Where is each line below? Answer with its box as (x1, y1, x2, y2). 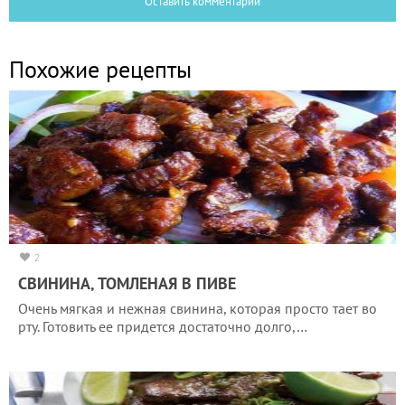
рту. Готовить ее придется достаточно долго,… (18, 316, 307, 335)
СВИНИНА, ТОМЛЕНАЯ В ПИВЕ (18, 272, 236, 294)
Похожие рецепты (9, 53, 192, 84)
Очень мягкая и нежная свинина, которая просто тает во (18, 298, 377, 317)
